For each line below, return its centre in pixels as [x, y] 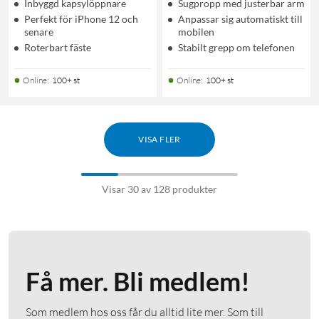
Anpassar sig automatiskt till [240, 19]
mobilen [196, 31]
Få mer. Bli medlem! [138, 281]
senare [39, 31]
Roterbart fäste [58, 47]
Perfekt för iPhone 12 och [81, 19]
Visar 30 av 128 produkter [159, 189]
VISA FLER [159, 139]
